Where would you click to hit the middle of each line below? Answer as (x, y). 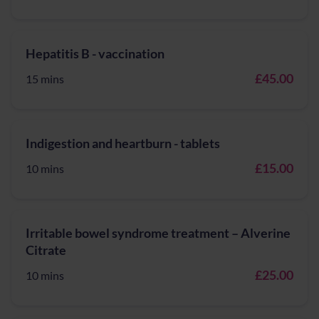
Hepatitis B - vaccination (95, 53)
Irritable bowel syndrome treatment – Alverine (158, 233)
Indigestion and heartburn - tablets (123, 143)
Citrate (46, 250)
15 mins (45, 79)
